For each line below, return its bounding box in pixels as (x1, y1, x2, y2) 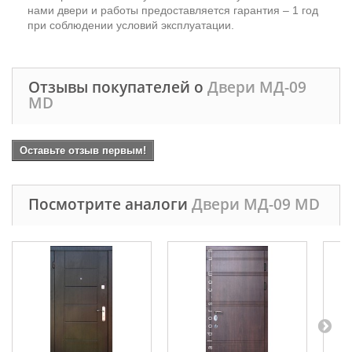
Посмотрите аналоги (28, 193, 192, 214)
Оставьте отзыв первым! (20, 144, 146, 156)
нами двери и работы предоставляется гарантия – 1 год (27, 3, 318, 16)
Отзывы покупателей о (28, 76, 207, 97)
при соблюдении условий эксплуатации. (27, 18, 234, 31)
